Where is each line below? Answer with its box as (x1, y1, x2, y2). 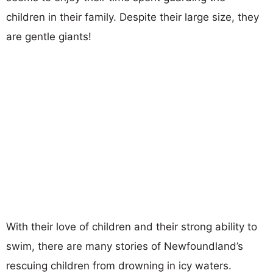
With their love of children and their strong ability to (6, 220, 257, 233)
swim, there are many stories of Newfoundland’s (6, 239, 243, 252)
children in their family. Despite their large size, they (6, 10, 259, 23)
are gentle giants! (6, 30, 91, 43)
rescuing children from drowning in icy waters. (6, 259, 232, 272)
